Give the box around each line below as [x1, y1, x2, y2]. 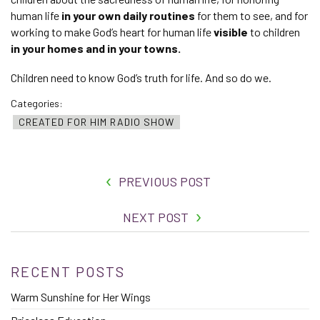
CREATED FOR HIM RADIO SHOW [19, 116, 174, 128]
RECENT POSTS [11, 263, 125, 280]
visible [214, 25, 248, 39]
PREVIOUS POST [118, 174, 211, 189]
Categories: [11, 97, 63, 109]
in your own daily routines [61, 9, 195, 22]
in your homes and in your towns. [11, 41, 181, 55]
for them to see [195, 9, 270, 22]
